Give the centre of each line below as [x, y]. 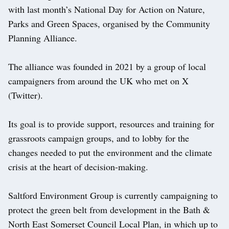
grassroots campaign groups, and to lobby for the [99, 138]
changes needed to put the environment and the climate [110, 153]
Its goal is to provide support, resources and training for [111, 124]
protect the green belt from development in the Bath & [109, 210]
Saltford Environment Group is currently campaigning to [113, 196]
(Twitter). [26, 95]
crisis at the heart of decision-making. [78, 167]
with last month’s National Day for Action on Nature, [107, 9]
